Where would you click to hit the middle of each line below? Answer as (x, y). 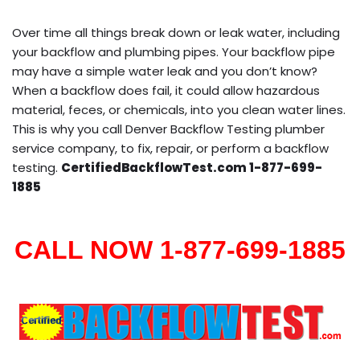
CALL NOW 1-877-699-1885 (180, 250)
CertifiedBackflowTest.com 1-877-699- (192, 167)
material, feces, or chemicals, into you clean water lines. (179, 109)
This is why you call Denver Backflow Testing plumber (168, 129)
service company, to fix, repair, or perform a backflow (170, 148)
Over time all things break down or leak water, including (176, 32)
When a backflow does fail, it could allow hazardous (166, 90)
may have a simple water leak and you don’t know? (165, 71)
